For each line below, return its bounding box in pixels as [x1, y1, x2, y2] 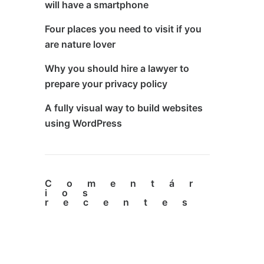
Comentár [45, 177, 207, 189]
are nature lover [45, 38, 115, 50]
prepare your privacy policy [45, 78, 167, 90]
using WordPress [45, 117, 122, 129]
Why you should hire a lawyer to [45, 62, 189, 74]
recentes [45, 196, 202, 208]
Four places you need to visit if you [45, 23, 202, 35]
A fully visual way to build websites [45, 102, 203, 114]
